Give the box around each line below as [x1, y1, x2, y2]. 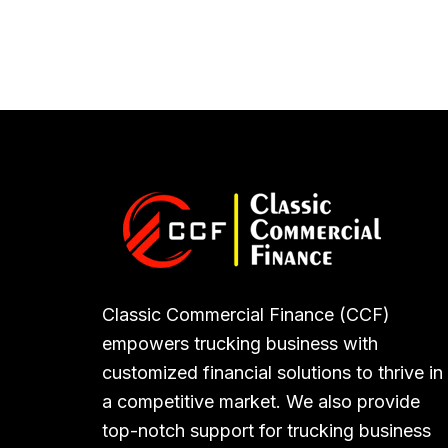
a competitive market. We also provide [102, 391, 420, 412]
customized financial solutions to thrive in [102, 362, 443, 383]
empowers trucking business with [102, 333, 378, 354]
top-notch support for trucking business [102, 420, 431, 441]
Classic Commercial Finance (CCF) [102, 304, 390, 325]
